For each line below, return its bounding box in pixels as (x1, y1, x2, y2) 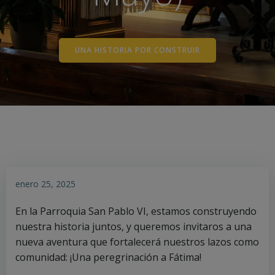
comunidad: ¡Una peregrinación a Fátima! (15, 250, 201, 264)
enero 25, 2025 (15, 178, 76, 190)
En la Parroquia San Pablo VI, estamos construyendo (15, 204, 257, 218)
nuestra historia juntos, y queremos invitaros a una (15, 220, 252, 233)
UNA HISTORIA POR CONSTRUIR (75, 45, 200, 55)
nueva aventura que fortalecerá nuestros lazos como (15, 235, 259, 249)
